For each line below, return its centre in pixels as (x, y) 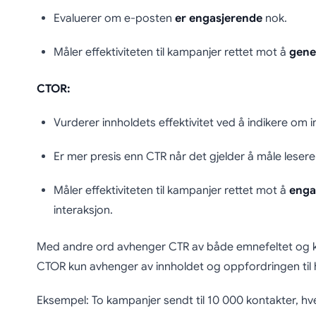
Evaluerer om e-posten (114, 19)
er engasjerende (218, 19)
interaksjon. (83, 211)
